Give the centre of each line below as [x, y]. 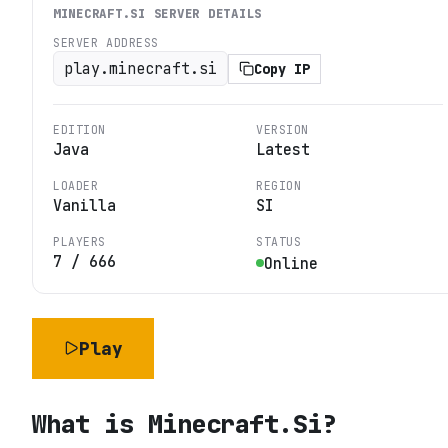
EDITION [80, 130]
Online [291, 263]
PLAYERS [80, 242]
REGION [279, 186]
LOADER [76, 186]
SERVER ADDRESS [106, 43]
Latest [283, 150]
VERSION [283, 130]
